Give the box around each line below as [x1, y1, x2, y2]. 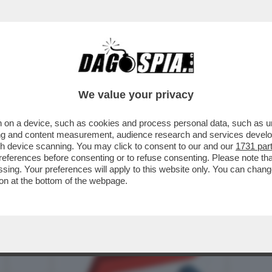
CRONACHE [131, 70, 181, 84]
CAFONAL [71, 70, 114, 84]
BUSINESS [8, 70, 55, 84]
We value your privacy [78, 89, 194, 101]
